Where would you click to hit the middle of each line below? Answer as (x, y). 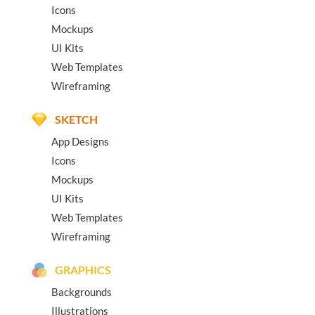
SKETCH (76, 120)
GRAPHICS (83, 270)
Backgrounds (82, 292)
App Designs (80, 142)
